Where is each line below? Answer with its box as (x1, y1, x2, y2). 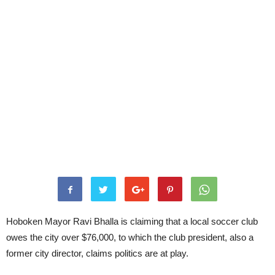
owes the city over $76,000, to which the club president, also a (6, 232, 254, 242)
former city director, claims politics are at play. (6, 248, 188, 258)
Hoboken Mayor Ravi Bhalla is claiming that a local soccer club (6, 216, 258, 227)
